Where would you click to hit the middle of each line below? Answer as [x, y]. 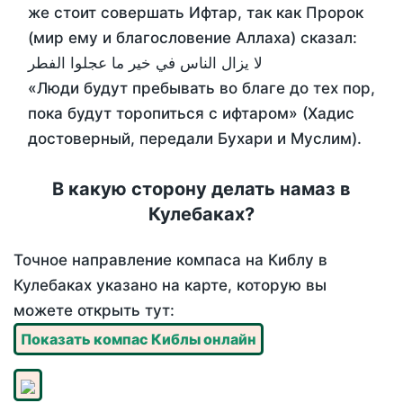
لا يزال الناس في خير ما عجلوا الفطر [145, 63]
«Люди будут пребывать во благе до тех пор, [201, 89]
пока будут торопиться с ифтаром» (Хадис [191, 114]
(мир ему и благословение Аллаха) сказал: [193, 38]
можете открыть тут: [94, 311]
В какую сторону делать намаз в [201, 189]
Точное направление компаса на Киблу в [170, 260]
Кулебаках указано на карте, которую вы [170, 286]
